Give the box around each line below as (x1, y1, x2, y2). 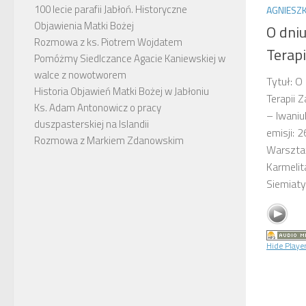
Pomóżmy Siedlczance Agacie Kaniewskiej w (34, 51, 225, 66)
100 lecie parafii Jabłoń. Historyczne (34, 1, 187, 17)
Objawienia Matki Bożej (34, 18, 134, 33)
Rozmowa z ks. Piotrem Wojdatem (34, 34, 182, 50)
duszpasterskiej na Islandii (34, 116, 149, 132)
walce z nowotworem (34, 67, 126, 83)
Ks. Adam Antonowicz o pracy (34, 100, 161, 115)
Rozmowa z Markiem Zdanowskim (34, 133, 184, 148)
